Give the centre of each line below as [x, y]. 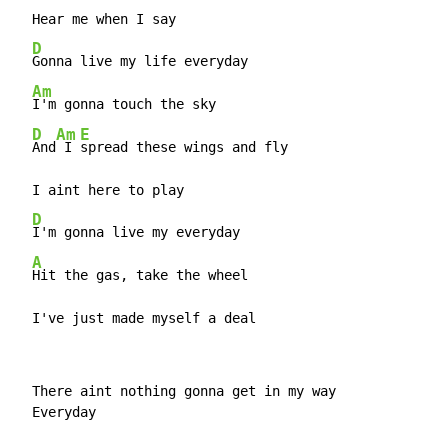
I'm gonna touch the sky [124, 104]
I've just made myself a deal [136, 318]
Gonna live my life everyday [140, 61]
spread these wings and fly [184, 147]
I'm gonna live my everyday [136, 232]
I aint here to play [100, 190]
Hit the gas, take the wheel [140, 275]
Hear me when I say [96, 19]
